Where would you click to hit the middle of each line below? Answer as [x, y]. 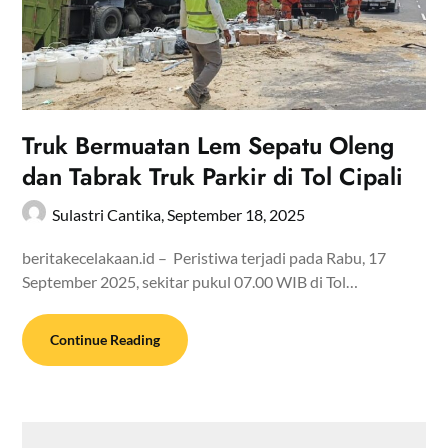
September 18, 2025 [236, 214]
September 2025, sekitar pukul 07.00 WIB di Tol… [190, 281]
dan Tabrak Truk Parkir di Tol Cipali [213, 176]
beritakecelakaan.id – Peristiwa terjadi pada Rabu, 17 [204, 257]
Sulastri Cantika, [110, 214]
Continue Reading [105, 339]
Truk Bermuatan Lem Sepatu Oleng [208, 145]
